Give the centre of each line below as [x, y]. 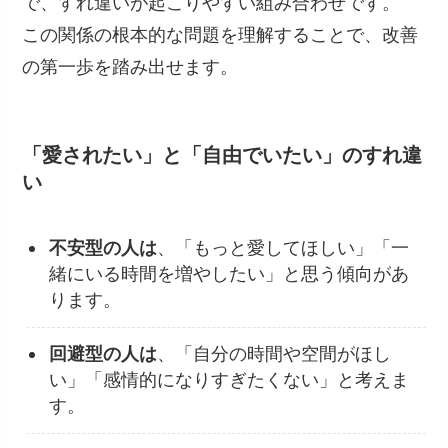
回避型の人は [103, 354]
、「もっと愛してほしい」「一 [283, 248]
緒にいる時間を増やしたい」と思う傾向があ [229, 274]
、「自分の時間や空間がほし [274, 354]
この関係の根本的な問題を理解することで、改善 [220, 34]
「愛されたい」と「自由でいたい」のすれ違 [222, 154]
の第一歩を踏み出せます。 [130, 66]
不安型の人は [103, 248]
